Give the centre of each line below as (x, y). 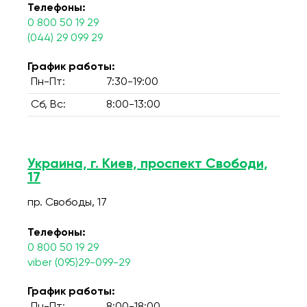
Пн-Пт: (48, 82)
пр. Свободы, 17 (67, 203)
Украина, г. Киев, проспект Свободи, (148, 164)
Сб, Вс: (48, 105)
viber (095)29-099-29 (79, 263)
